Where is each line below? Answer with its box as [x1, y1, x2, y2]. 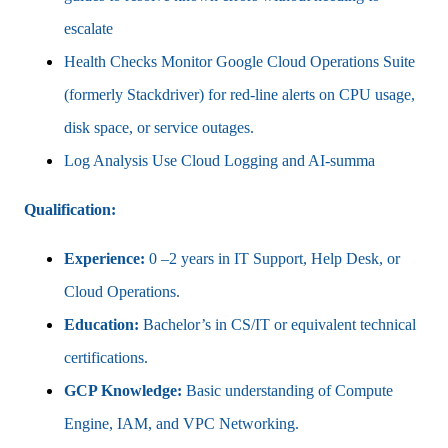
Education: [64, 315, 139, 333]
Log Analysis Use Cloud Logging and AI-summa [64, 151, 375, 169]
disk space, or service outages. [64, 118, 254, 136]
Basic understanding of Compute [186, 381, 393, 399]
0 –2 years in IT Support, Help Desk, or [149, 249, 400, 267]
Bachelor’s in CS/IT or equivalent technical [139, 315, 416, 333]
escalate [64, 19, 113, 37]
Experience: [64, 249, 149, 267]
